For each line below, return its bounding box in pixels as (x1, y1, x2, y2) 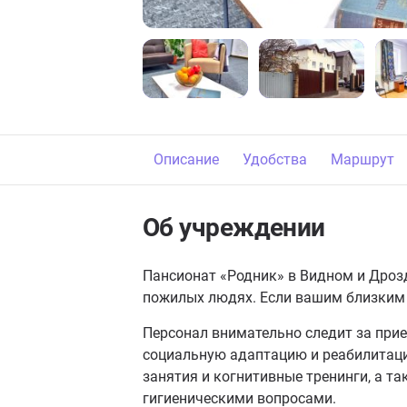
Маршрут (331, 151, 394, 168)
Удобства (243, 151, 307, 168)
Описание (154, 151, 219, 168)
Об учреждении (143, 213, 325, 243)
